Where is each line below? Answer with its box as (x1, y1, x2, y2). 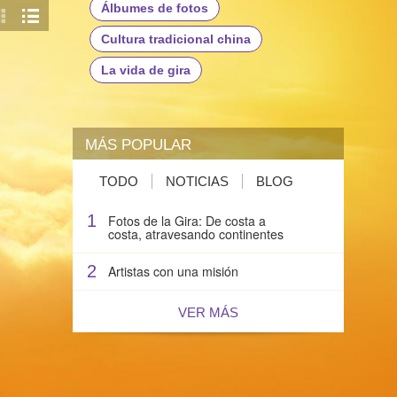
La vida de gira (100, 62, 191, 77)
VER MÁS (177, 304, 238, 320)
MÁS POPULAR (84, 135, 191, 153)
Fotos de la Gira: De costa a (108, 211, 267, 230)
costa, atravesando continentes (108, 224, 284, 243)
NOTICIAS (165, 173, 229, 189)
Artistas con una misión (108, 261, 239, 280)
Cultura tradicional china (100, 31, 251, 46)
